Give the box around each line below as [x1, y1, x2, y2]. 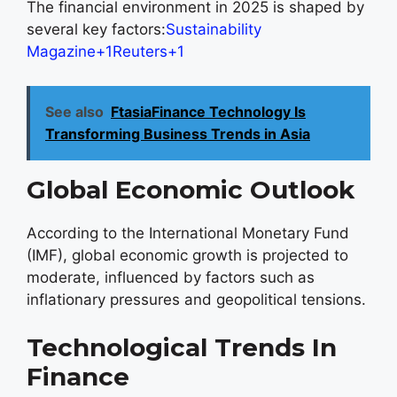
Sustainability [166, 20, 261, 38]
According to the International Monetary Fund [27, 223, 349, 242]
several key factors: [27, 20, 166, 38]
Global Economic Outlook [27, 174, 354, 205]
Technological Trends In [27, 332, 337, 362]
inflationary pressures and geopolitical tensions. [27, 290, 366, 308]
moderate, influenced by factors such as [27, 268, 315, 286]
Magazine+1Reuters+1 [27, 43, 184, 60]
